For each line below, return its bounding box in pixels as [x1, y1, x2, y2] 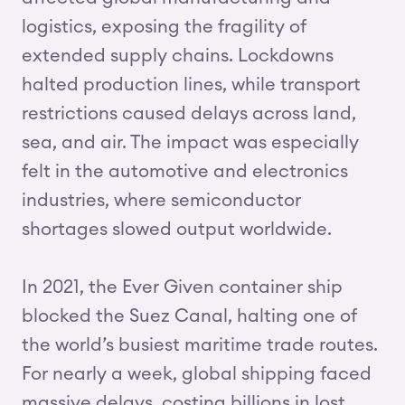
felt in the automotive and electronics [22, 163, 348, 181]
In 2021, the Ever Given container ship [22, 278, 343, 297]
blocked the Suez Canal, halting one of [22, 307, 356, 325]
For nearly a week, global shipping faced [22, 365, 372, 383]
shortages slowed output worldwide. [22, 221, 332, 239]
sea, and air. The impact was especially [22, 134, 359, 152]
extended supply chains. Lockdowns [22, 47, 334, 65]
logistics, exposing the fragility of [22, 18, 306, 36]
